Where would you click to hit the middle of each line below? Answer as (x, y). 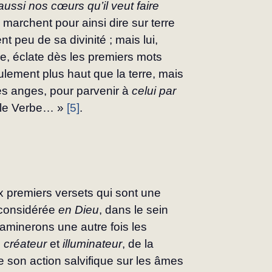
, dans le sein (135, 210)
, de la (140, 244)
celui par (156, 91)
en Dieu (77, 210)
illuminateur (93, 244)
